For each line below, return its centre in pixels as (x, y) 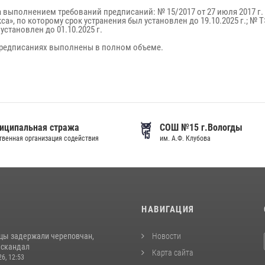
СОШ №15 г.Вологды (201, 127)
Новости (166, 236)
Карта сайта (172, 253)
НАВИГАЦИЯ (168, 209)
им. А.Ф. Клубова (185, 138)
